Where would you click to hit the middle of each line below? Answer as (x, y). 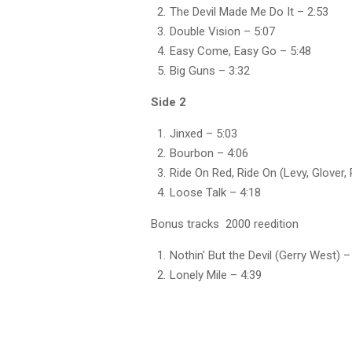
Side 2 (169, 102)
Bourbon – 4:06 (209, 153)
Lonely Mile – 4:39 (216, 275)
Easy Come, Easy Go (223, 51)
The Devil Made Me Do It (232, 12)
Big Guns (192, 71)
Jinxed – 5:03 (203, 134)
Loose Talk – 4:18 (215, 192)
